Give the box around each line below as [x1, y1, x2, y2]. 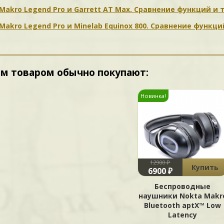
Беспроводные [154, 181, 211, 191]
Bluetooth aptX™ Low [144, 200, 221, 210]
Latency [168, 210, 197, 219]
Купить [191, 162, 218, 172]
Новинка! [140, 92, 166, 99]
